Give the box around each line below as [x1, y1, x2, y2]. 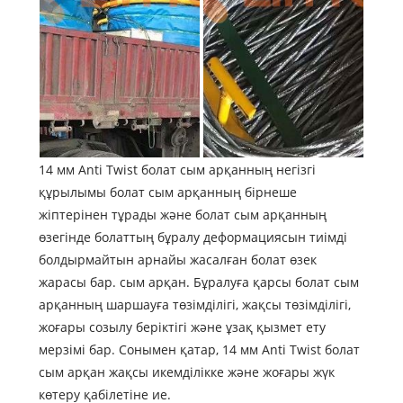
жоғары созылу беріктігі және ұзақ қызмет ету [38, 318, 326, 336]
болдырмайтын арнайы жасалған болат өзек [38, 251, 317, 269]
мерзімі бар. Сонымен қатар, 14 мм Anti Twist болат [38, 341, 360, 359]
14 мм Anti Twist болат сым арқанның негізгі [38, 161, 316, 179]
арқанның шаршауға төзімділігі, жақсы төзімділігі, [38, 296, 351, 314]
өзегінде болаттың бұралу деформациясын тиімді [38, 228, 347, 246]
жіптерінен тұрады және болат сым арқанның [38, 206, 327, 224]
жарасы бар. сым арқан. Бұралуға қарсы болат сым [38, 273, 359, 291]
